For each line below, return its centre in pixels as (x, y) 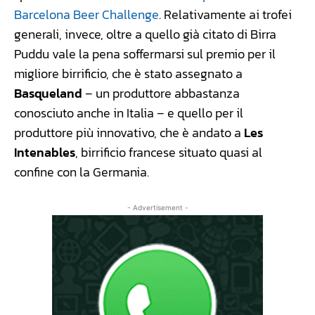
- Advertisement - (157, 207)
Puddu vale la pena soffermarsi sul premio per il (145, 53)
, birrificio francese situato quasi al (169, 152)
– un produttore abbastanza (161, 93)
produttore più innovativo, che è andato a (129, 132)
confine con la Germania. (82, 172)
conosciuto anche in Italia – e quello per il (129, 112)
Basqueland (48, 93)
